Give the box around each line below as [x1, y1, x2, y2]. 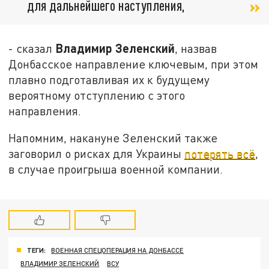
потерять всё [184, 147, 256, 161]
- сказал [8, 41, 56, 55]
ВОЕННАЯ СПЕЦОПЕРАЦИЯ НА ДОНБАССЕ [51, 246, 184, 254]
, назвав [175, 41, 217, 55]
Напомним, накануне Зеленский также [8, 131, 218, 145]
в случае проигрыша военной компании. [8, 162, 223, 177]
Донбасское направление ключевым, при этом [8, 56, 259, 71]
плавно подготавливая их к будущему [8, 72, 210, 86]
